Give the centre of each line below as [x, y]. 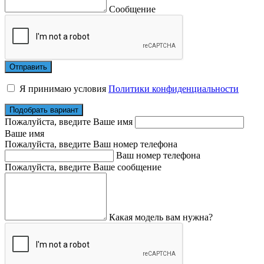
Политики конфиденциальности [174, 89]
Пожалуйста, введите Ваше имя [69, 122]
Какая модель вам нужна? [161, 217]
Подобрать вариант [44, 110]
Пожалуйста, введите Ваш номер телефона [91, 144]
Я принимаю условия [64, 89]
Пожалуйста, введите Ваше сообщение [83, 167]
